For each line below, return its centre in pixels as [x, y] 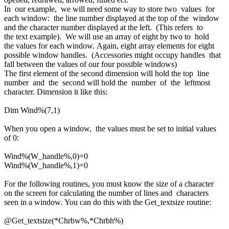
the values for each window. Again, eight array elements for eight [110, 45]
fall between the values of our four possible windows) [90, 64]
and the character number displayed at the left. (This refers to [105, 27]
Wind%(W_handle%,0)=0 [46, 156]
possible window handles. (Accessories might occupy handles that [113, 55]
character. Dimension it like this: [56, 91]
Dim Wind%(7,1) [32, 110]
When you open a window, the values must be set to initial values [111, 128]
